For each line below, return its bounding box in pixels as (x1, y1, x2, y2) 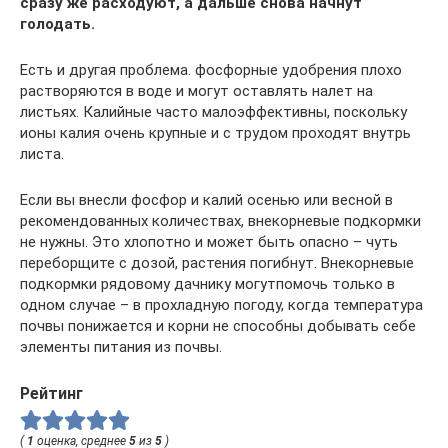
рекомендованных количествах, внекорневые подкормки (20, 212, 421, 231)
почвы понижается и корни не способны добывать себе (20, 317, 416, 336)
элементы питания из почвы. (20, 338, 222, 357)
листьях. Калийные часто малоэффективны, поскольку (20, 103, 407, 122)
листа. (20, 145, 64, 164)
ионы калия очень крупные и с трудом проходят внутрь (20, 124, 411, 143)
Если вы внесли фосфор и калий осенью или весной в (20, 191, 393, 210)
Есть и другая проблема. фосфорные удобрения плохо (20, 61, 402, 80)
